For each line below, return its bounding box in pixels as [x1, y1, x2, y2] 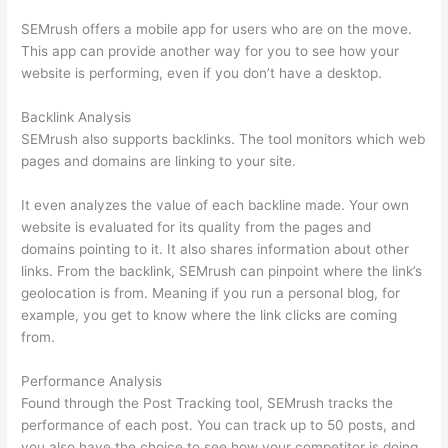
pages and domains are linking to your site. [21, 152, 297, 169]
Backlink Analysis [21, 108, 132, 125]
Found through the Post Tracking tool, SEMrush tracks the [21, 394, 394, 411]
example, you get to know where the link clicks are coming [21, 306, 398, 323]
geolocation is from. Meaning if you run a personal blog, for [21, 284, 401, 301]
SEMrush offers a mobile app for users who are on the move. [21, 20, 413, 37]
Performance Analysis [21, 372, 163, 389]
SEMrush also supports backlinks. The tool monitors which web [21, 130, 426, 147]
